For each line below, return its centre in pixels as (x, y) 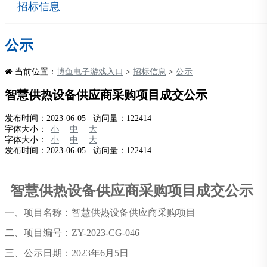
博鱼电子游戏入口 (90, 72)
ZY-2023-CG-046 (105, 232)
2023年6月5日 (100, 253)
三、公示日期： (38, 253)
